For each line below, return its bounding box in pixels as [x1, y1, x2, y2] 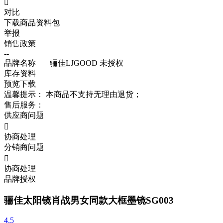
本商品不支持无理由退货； [46, 90, 141, 99]
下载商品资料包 [4, 18, 60, 27]
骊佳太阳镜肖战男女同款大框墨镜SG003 [4, 195, 174, 206]
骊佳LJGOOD [38, 59, 98, 67]
